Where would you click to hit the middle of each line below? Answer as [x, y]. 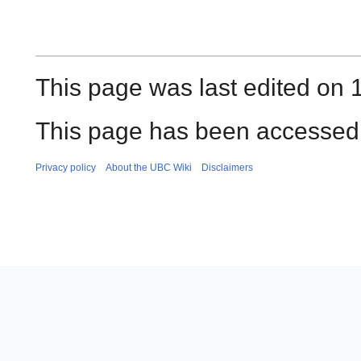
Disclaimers [227, 168]
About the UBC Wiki [149, 168]
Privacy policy [66, 168]
